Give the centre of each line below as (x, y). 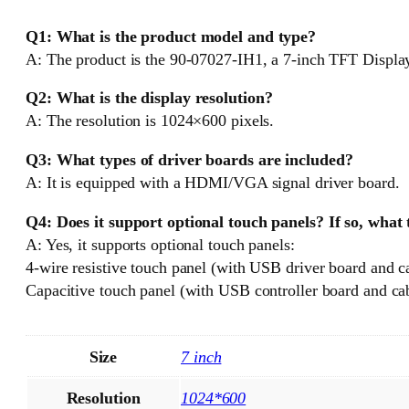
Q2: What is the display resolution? (149, 98)
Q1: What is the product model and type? (171, 36)
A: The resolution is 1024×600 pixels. (150, 121)
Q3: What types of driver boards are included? (189, 160)
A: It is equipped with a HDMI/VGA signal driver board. (213, 183)
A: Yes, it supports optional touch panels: (160, 245)
